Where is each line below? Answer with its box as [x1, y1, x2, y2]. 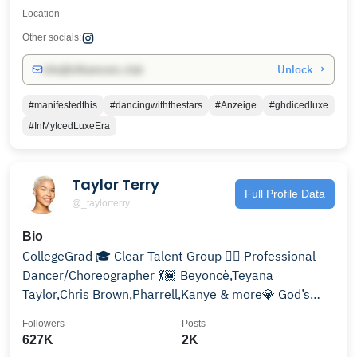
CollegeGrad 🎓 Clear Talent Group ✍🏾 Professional [22, 247, 244, 264]
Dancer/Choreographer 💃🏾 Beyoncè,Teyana [22, 266, 273, 283]
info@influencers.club [43, 63, 143, 76]
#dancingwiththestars [110, 99, 202, 111]
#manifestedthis [29, 99, 97, 111]
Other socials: [22, 31, 81, 43]
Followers [22, 317, 65, 329]
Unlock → [277, 61, 325, 76]
